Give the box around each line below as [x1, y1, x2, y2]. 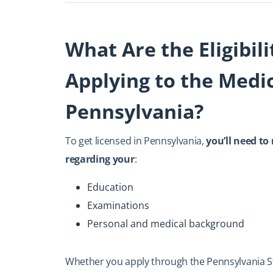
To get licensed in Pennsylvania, [65, 134, 207, 147]
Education [87, 180, 133, 194]
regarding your [65, 152, 135, 166]
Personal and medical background [87, 217, 244, 230]
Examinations [87, 199, 149, 212]
